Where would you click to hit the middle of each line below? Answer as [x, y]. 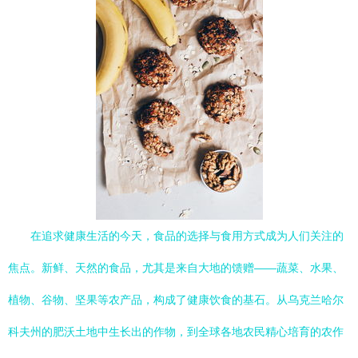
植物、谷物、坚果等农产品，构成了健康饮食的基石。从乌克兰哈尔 [176, 300]
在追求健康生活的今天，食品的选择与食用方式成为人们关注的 [187, 236]
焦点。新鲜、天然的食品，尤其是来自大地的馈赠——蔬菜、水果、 [176, 268]
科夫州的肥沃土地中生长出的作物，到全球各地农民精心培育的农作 [176, 332]
